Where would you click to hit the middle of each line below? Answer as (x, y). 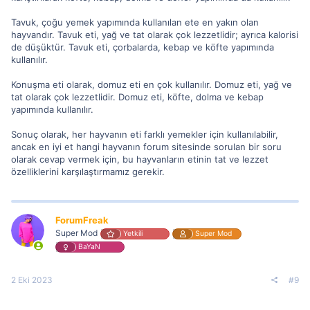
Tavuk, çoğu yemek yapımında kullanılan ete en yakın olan (135, 22)
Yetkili (133, 234)
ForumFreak (82, 220)
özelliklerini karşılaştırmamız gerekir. (88, 172)
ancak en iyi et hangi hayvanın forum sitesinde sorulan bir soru (146, 147)
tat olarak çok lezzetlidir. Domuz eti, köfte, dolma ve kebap (137, 97)
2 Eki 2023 (32, 280)
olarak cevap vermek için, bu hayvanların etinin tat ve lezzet (140, 159)
